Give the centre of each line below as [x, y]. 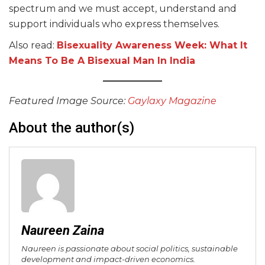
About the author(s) [72, 128]
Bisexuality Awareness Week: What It [152, 46]
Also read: [33, 46]
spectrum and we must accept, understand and [123, 9]
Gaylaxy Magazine [172, 101]
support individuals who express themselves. [122, 24]
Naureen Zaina [63, 231]
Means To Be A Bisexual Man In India [102, 61]
